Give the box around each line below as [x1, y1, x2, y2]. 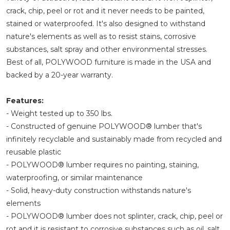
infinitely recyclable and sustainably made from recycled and [6, 134, 222, 144]
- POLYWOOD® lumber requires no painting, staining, [6, 160, 199, 169]
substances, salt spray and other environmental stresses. [6, 44, 207, 54]
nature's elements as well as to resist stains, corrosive [6, 31, 196, 41]
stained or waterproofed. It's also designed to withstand [6, 18, 205, 28]
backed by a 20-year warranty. [6, 70, 113, 80]
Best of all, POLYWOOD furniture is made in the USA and [6, 57, 211, 67]
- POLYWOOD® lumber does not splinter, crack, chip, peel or [6, 211, 223, 221]
